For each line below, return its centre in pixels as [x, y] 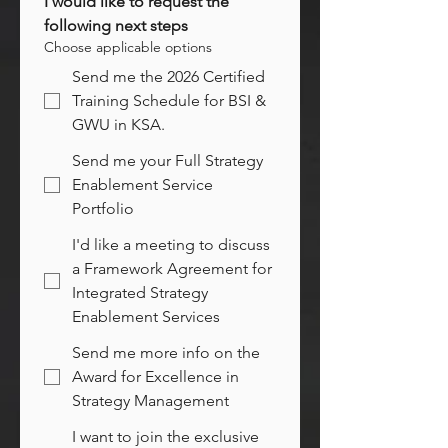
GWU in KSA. [118, 125]
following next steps [116, 26]
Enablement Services [146, 317]
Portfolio [103, 209]
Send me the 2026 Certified [168, 77]
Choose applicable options [128, 47]
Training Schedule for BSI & [169, 101]
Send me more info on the [166, 353]
